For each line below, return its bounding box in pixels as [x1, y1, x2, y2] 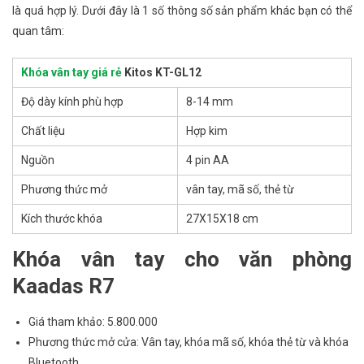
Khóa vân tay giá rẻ [21, 66, 122, 80]
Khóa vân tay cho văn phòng [12, 247, 352, 272]
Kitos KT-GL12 [122, 66, 201, 80]
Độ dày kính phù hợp [21, 95, 123, 109]
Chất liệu [21, 124, 65, 138]
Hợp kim [186, 124, 227, 138]
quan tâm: [12, 24, 64, 38]
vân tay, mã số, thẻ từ [186, 183, 294, 197]
